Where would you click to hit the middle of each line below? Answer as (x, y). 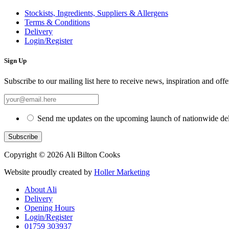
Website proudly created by (49, 172)
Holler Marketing (122, 172)
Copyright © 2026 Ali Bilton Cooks (62, 154)
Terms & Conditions (57, 22)
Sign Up (15, 61)
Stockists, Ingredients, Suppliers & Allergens (96, 13)
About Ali (41, 189)
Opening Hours (50, 208)
